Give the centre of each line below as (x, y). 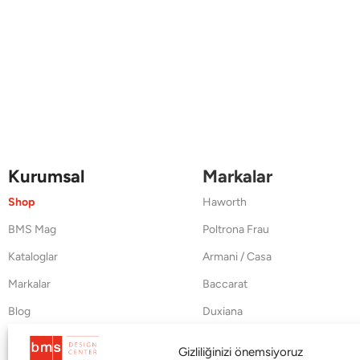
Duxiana (222, 311)
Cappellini (227, 338)
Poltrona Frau (235, 229)
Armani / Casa (237, 256)
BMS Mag (32, 229)
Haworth (224, 202)
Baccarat (225, 284)
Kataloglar (33, 256)
